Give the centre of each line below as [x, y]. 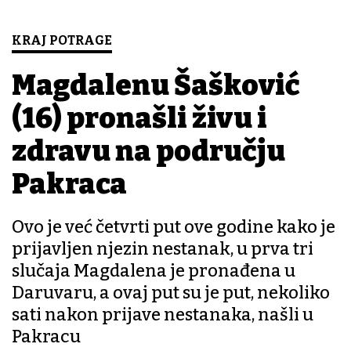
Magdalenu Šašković [156, 86]
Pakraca [69, 185]
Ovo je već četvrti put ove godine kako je [174, 227]
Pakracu [46, 337]
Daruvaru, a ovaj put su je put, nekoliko [171, 293]
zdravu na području [148, 152]
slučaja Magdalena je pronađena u [154, 271]
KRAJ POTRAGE [62, 41]
